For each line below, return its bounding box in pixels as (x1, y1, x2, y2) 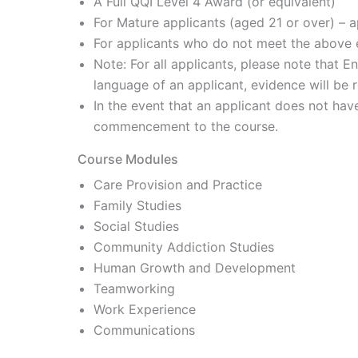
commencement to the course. (93, 118, 278, 134)
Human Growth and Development (93, 260, 296, 276)
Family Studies (93, 197, 181, 213)
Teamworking (93, 280, 175, 296)
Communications (93, 322, 195, 338)
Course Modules (78, 151, 178, 167)
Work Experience (93, 301, 196, 317)
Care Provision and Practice (93, 177, 262, 193)
